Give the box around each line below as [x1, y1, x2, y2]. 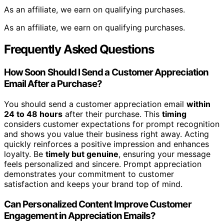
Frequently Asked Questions [4, 42, 154, 57]
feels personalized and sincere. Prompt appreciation [4, 159, 201, 169]
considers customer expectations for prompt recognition [4, 119, 219, 129]
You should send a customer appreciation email [4, 99, 186, 109]
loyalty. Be [4, 149, 45, 159]
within [186, 99, 210, 109]
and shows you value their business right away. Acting [4, 129, 209, 139]
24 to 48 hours [4, 109, 62, 119]
